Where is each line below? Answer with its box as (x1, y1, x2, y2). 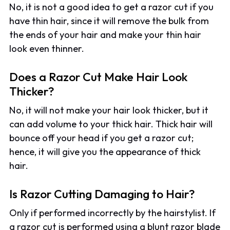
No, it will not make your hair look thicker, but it (9, 104, 209, 117)
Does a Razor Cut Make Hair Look (9, 69, 188, 85)
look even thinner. (9, 43, 85, 55)
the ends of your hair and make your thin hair (9, 29, 202, 41)
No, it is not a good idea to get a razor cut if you (9, 1, 214, 13)
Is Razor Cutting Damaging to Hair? (9, 186, 196, 201)
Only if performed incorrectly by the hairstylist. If (9, 206, 216, 219)
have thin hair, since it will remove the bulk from (9, 15, 209, 27)
